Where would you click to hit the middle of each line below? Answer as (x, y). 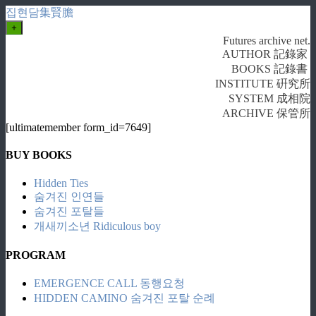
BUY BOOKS (39, 155)
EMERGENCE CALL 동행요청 (109, 284)
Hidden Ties (61, 183)
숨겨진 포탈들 (69, 211)
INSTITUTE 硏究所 (263, 84)
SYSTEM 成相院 (269, 98)
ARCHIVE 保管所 (266, 113)
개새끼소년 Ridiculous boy (97, 226)
